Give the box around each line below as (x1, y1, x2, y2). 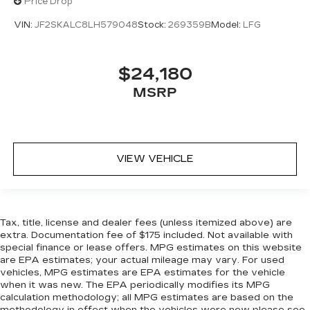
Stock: (138, 20, 168, 30)
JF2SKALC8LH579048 (35, 20, 138, 30)
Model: (211, 20, 243, 30)
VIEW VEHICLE (116, 153, 194, 165)
